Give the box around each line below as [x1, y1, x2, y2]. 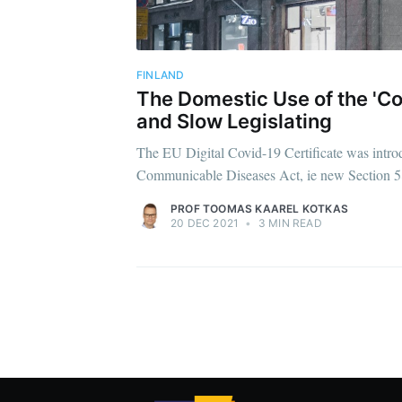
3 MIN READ [255, 216, 322, 231]
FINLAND [136, 68, 185, 82]
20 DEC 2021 [170, 216, 240, 231]
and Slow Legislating [136, 109, 332, 134]
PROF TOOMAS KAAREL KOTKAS [170, 202, 348, 216]
